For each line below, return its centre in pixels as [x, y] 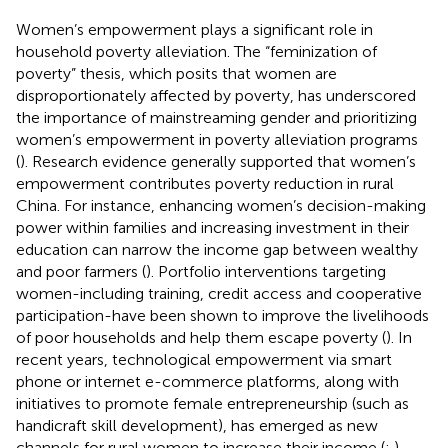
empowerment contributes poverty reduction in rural [205, 183]
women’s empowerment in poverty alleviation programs [217, 139]
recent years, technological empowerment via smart [204, 359]
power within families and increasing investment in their [212, 227]
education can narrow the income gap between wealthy [217, 249]
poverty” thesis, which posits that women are [176, 73]
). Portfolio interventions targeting [266, 271]
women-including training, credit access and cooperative [219, 293]
